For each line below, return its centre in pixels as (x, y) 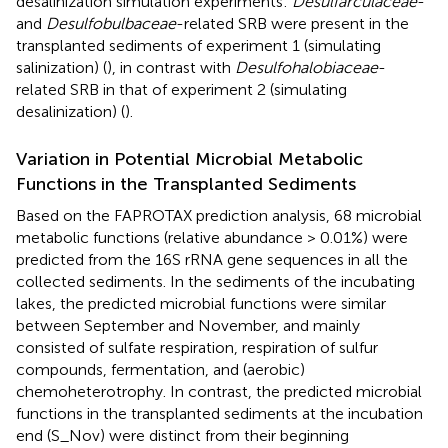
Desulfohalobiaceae (306, 67)
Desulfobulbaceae (111, 23)
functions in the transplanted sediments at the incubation (219, 413)
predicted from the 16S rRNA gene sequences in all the (212, 259)
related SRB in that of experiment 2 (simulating (181, 89)
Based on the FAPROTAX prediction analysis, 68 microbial (219, 215)
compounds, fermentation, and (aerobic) (160, 369)
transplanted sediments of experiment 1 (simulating (198, 45)
